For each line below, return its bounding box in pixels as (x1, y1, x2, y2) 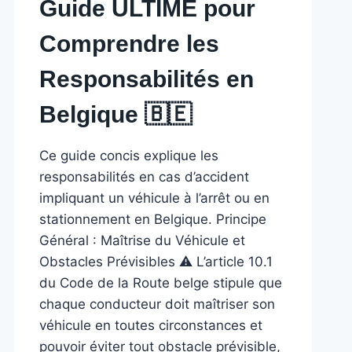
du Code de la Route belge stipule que (39, 274, 283, 291)
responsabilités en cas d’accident (39, 168, 250, 185)
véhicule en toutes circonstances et (39, 317, 263, 333)
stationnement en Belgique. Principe (39, 211, 267, 227)
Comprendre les (39, 30, 220, 57)
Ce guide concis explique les (39, 147, 219, 163)
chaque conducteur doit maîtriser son (39, 295, 276, 312)
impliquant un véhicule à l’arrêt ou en (39, 189, 270, 206)
